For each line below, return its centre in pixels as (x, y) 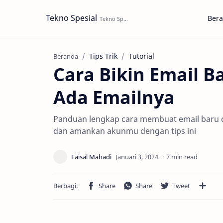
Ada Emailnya (114, 97)
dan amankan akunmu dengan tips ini (125, 131)
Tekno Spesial (71, 18)
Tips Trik (103, 56)
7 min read (182, 157)
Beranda (66, 56)
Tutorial (141, 56)
